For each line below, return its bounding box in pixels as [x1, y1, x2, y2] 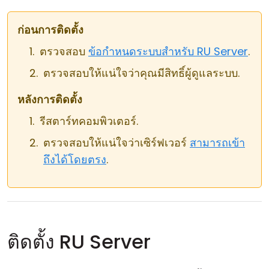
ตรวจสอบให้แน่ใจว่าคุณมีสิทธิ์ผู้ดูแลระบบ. [43, 65, 240, 80]
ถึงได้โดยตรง [43, 152, 106, 167]
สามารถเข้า [190, 135, 245, 150]
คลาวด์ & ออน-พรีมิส [12, 8, 112, 23]
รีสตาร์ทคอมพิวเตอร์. [40, 113, 138, 128]
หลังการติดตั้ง [17, 92, 82, 107]
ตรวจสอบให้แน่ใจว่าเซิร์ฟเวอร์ [43, 135, 190, 150]
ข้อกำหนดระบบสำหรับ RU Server [88, 44, 248, 59]
